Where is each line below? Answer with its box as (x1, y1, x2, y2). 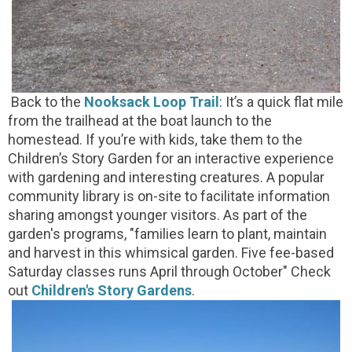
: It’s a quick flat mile (219, 93, 343, 110)
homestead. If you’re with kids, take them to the (8, 130, 302, 148)
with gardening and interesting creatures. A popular (8, 168, 324, 185)
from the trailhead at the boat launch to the (8, 112, 272, 129)
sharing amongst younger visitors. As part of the (8, 206, 307, 223)
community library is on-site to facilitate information (8, 187, 330, 204)
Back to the (8, 93, 84, 110)
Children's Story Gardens (31, 281, 192, 299)
